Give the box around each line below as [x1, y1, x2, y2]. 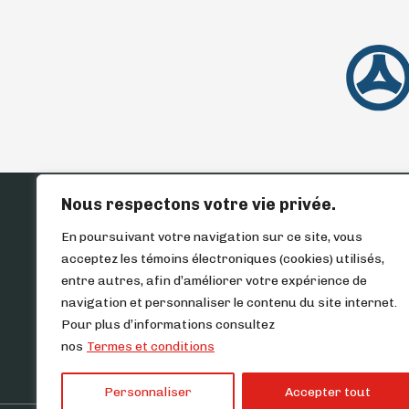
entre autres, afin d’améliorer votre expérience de [61, 273, 367, 288]
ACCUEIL [261, 222, 318, 239]
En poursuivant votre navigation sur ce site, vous [61, 229, 362, 245]
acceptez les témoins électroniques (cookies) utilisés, [61, 251, 384, 267]
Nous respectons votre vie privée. [61, 194, 336, 215]
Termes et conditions [87, 339, 215, 354]
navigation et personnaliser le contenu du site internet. [61, 295, 397, 310]
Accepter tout [285, 384, 371, 400]
